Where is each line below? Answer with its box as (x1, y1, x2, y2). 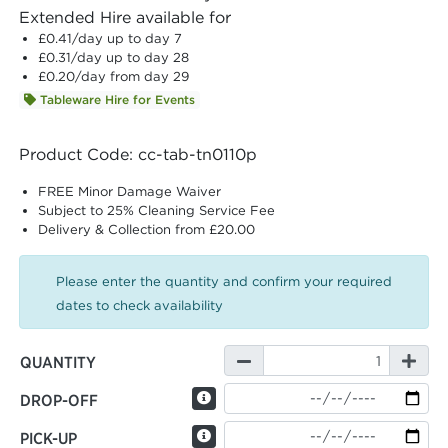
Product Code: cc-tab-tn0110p (19, 144, 257, 165)
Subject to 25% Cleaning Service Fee (38, 202, 276, 220)
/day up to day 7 (72, 30, 183, 48)
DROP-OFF (20, 390, 98, 411)
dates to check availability (56, 297, 223, 315)
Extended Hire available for (19, 7, 231, 28)
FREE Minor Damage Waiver (38, 183, 222, 201)
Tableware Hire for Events (35, 92, 195, 108)
